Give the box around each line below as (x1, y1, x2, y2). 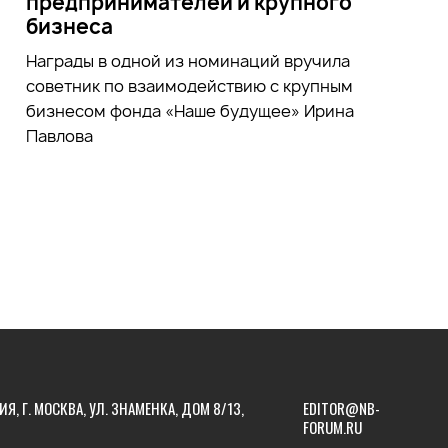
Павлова (25, 124, 93, 147)
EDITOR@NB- (302, 397, 380, 419)
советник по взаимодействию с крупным (25, 74, 353, 97)
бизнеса (25, 12, 113, 40)
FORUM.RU (302, 416, 362, 438)
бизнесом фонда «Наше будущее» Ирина (25, 99, 354, 122)
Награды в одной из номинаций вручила (25, 49, 350, 72)
